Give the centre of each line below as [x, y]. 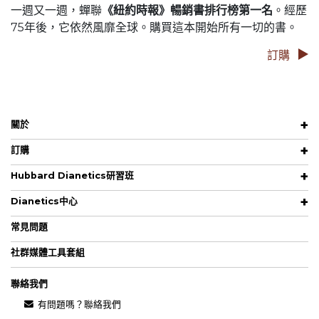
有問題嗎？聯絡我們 [78, 304]
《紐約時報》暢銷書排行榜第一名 [187, 10]
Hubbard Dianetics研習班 [72, 175]
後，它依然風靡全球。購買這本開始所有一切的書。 [167, 27]
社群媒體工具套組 [48, 252]
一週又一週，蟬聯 [56, 10]
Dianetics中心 [44, 201]
